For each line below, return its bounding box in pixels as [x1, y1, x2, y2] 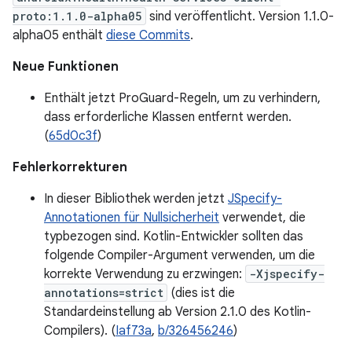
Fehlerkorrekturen [13, 159, 127, 175]
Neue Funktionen [13, 59, 119, 75]
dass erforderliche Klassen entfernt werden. [44, 109, 291, 125]
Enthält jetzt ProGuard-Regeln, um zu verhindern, [44, 90, 321, 106]
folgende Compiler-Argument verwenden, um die [44, 247, 315, 263]
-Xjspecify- [249, 266, 324, 281]
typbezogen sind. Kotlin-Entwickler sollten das [44, 229, 303, 244]
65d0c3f [49, 128, 97, 144]
